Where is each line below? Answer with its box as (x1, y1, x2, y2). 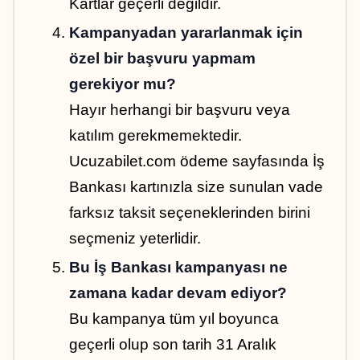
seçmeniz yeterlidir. (69, 230, 201, 247)
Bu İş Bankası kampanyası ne (69, 259, 288, 276)
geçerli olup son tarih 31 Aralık (69, 336, 276, 354)
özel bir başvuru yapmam (69, 50, 256, 67)
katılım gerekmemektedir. (69, 127, 242, 145)
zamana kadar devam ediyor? (69, 284, 287, 302)
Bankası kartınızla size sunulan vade (69, 178, 323, 196)
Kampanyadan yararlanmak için (69, 24, 303, 42)
